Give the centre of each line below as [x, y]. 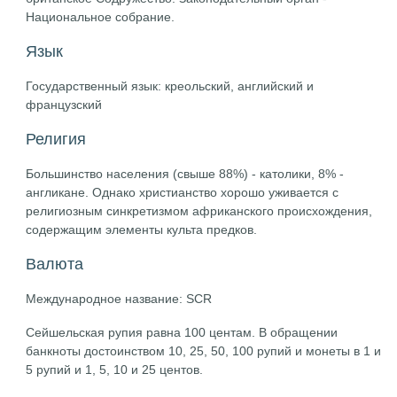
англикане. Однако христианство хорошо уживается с [183, 192]
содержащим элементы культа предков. [142, 230]
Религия [56, 139]
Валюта [55, 264]
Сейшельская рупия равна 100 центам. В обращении [182, 332]
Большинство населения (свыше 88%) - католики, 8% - [185, 174]
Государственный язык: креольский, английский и [170, 86]
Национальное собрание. [101, 17]
